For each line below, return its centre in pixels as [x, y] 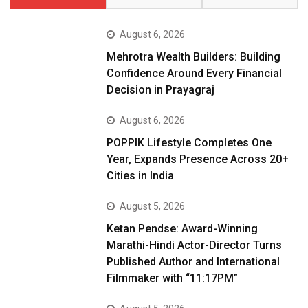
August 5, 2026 [153, 207]
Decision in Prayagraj [161, 90]
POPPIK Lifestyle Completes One [189, 143]
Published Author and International [194, 262]
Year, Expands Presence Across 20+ [198, 159]
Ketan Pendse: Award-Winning [183, 229]
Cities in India [141, 176]
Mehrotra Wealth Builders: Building [194, 57]
